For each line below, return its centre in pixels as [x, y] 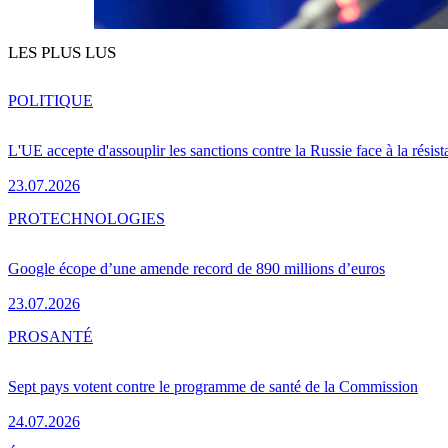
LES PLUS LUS [62, 53]
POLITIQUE [50, 101]
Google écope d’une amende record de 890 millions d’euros [196, 269]
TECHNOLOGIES [102, 219]
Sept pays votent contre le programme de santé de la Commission [213, 387]
